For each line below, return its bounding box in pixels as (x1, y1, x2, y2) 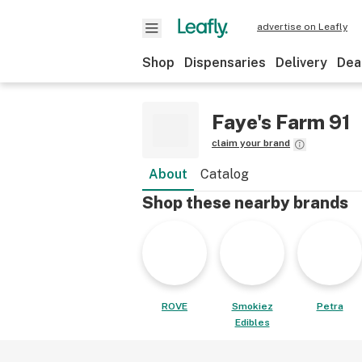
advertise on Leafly (257, 21, 347, 32)
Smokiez (231, 301, 273, 312)
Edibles (234, 317, 270, 328)
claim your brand (212, 137, 290, 149)
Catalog (200, 166, 249, 182)
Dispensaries (184, 55, 266, 70)
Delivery (276, 55, 327, 70)
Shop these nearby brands (142, 193, 348, 213)
